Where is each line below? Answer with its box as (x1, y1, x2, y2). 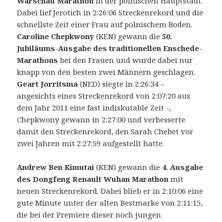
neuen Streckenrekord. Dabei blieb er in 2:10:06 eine (17, 185, 204, 196)
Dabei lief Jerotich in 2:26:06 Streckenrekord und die (17, 7, 204, 17)
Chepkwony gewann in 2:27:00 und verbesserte (17, 114, 186, 124)
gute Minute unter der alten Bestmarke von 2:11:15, (17, 197, 203, 208)
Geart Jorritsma (17, 78, 78, 89)
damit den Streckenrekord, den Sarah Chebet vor (17, 126, 194, 136)
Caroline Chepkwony (17, 31, 95, 41)
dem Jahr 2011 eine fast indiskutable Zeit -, (17, 102, 171, 112)
